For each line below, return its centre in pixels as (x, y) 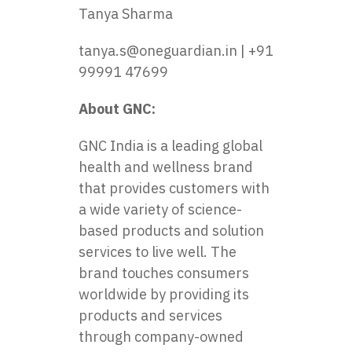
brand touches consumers (164, 273)
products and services (150, 315)
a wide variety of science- (160, 209)
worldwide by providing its (164, 294)
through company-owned (161, 337)
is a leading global (203, 146)
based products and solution (171, 231)
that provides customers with (174, 188)
